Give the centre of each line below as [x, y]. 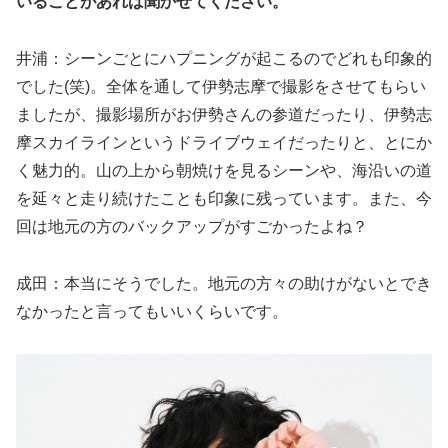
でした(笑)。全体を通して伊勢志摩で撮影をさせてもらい [221, 86]
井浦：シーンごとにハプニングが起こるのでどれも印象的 [224, 58]
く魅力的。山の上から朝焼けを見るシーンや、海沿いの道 [224, 170]
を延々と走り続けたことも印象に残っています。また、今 [224, 198]
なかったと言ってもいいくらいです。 [152, 311]
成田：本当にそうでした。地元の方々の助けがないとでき [224, 283]
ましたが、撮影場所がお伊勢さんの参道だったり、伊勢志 [224, 114]
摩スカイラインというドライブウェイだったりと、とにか [224, 142]
